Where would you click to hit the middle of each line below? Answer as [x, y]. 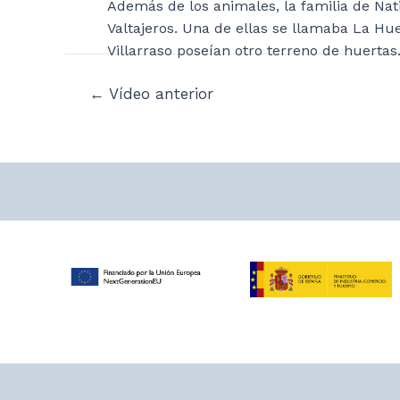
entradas [94, 138]
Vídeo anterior [158, 94]
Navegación [103, 94]
